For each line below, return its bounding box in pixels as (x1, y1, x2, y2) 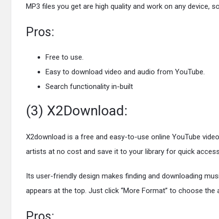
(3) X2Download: (26, 103, 128, 119)
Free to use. (45, 53, 84, 62)
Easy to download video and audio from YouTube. (45, 67, 205, 76)
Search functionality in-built (45, 82, 133, 91)
